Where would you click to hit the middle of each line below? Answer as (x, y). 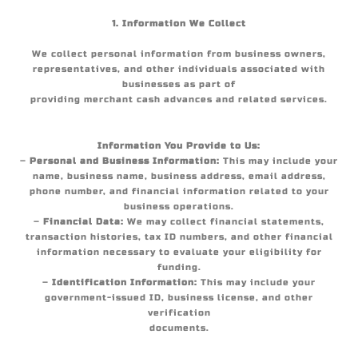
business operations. (179, 207)
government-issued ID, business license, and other (179, 298)
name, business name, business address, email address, (179, 176)
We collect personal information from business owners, (179, 54)
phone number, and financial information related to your (179, 191)
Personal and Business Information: (125, 161)
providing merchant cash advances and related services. (179, 99)
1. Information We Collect (179, 24)
